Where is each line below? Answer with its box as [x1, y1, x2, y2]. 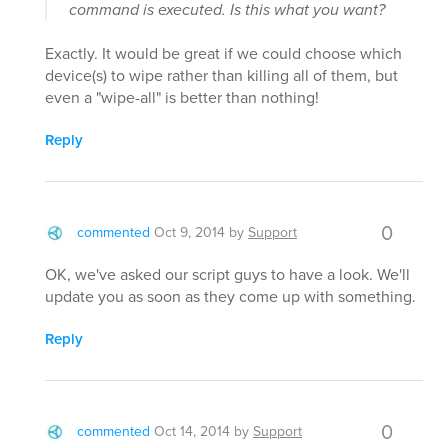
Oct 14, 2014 [154, 420, 230, 442]
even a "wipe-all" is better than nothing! [45, 85, 319, 109]
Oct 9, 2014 [154, 221, 225, 243]
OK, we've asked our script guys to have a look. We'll [45, 262, 410, 286]
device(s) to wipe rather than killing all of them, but [45, 63, 398, 87]
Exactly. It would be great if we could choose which [45, 41, 402, 65]
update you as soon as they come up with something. [45, 284, 416, 308]
